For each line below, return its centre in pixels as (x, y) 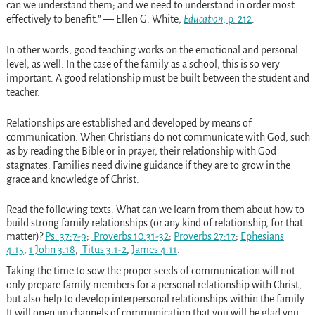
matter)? (25, 237)
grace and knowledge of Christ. (72, 180)
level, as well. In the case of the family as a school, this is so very (143, 64)
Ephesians (262, 237)
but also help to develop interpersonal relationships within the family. (156, 299)
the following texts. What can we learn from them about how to (167, 210)
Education (203, 19)
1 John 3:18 (52, 250)
